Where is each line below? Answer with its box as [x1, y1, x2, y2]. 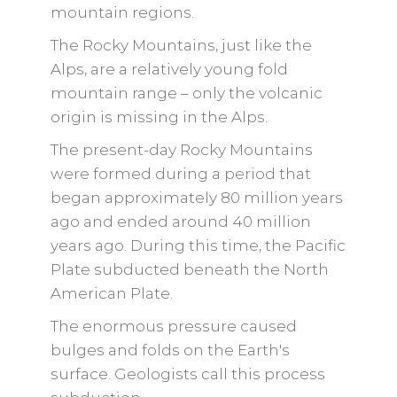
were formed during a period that [50, 165, 311, 183]
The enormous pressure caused [50, 317, 297, 335]
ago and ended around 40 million [50, 213, 311, 230]
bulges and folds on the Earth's [50, 341, 290, 359]
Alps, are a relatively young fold [50, 60, 288, 78]
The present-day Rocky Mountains [50, 141, 313, 159]
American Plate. [50, 284, 173, 302]
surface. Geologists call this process [50, 365, 325, 383]
